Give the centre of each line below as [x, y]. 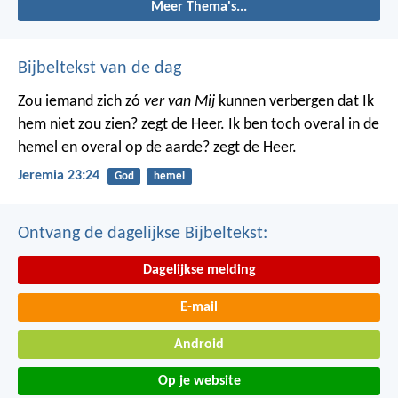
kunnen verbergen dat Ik [295, 101]
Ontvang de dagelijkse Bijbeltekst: [143, 234]
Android [199, 344]
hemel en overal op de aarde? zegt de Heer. [157, 147]
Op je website [199, 382]
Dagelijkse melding [199, 271]
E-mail [199, 307]
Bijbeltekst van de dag [99, 68]
